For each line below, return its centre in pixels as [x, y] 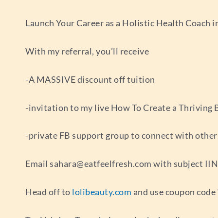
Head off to [49, 191]
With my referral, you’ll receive [87, 51]
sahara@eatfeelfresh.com [101, 164]
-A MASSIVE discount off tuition [90, 79]
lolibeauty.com [102, 191]
